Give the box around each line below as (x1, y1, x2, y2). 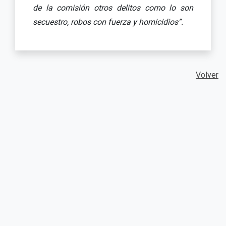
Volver (196, 70, 218, 80)
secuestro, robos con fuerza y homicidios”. (33, 17, 183, 27)
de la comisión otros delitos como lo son (33, 3, 193, 13)
